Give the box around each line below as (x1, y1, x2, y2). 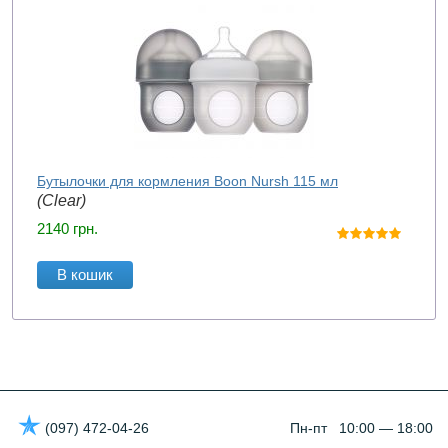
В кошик (57, 266, 113, 283)
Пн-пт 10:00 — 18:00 (290, 420, 433, 436)
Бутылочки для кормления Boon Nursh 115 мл (37, 173, 338, 189)
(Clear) (37, 192, 86, 209)
